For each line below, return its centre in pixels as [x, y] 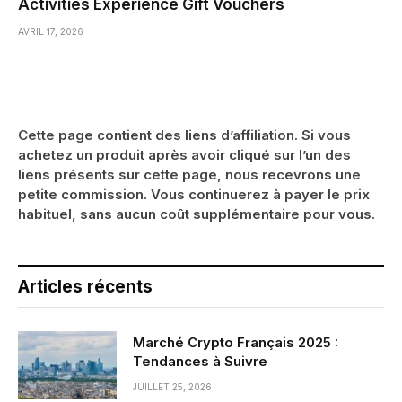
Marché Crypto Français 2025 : [236, 342]
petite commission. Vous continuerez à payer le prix [194, 194]
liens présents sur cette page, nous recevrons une [189, 174]
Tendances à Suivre [200, 361]
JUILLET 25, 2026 [172, 386]
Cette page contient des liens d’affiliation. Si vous [184, 135]
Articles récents [85, 286]
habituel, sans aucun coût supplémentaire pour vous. [197, 214]
